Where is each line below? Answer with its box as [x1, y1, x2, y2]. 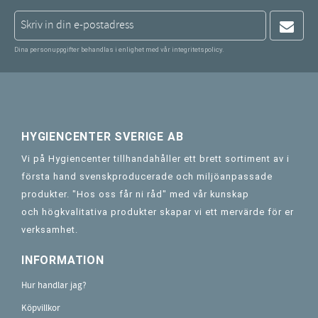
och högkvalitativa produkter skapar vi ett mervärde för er [21, 207, 294, 218]
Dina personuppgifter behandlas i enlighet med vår [14, 45, 172, 53]
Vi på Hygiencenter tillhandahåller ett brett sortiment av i [21, 153, 290, 165]
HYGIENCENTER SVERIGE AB [21, 129, 184, 143]
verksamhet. [21, 224, 78, 236]
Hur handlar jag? [21, 279, 87, 291]
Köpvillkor [21, 302, 60, 314]
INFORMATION [21, 253, 104, 268]
